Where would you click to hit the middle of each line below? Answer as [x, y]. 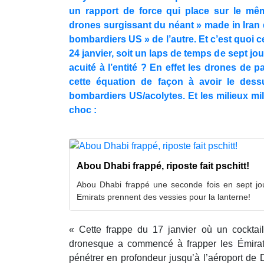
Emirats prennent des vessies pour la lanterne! [164, 197]
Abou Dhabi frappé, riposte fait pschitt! [163, 166]
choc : [83, 110]
